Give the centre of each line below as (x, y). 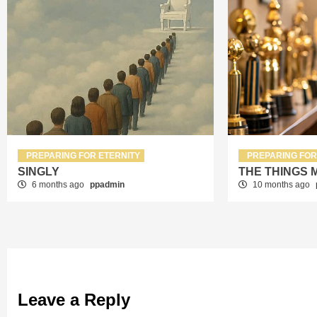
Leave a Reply (74, 299)
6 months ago (58, 184)
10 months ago (282, 184)
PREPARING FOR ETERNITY (83, 155)
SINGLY (39, 171)
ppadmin (107, 184)
